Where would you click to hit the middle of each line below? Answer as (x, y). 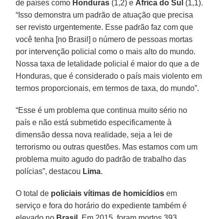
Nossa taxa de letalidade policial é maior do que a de (108, 64)
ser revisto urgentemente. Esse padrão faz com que (105, 27)
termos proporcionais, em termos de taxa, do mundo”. (108, 88)
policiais (66, 193)
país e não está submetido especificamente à (94, 122)
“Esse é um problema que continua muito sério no (102, 110)
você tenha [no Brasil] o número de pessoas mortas (104, 39)
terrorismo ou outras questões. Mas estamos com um (107, 147)
